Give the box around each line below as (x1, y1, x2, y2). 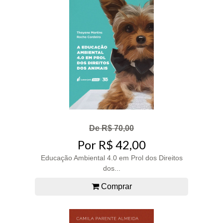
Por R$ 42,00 (77, 137, 146, 152)
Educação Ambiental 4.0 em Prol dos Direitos (40, 154, 183, 162)
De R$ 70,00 (89, 123, 134, 132)
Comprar (99, 182, 132, 191)
